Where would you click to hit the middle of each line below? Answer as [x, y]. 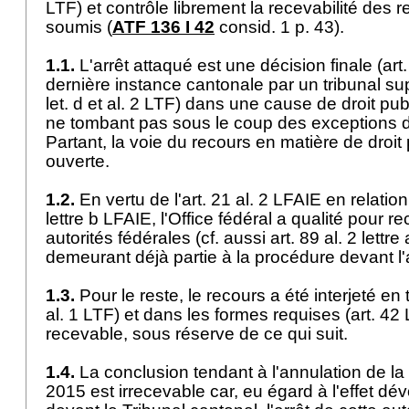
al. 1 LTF [80, 315]
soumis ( [79, 27]
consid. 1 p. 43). [282, 27]
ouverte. [82, 161]
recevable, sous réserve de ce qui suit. [201, 334]
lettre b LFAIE [99, 219]
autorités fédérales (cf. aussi [158, 238]
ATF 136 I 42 [163, 27]
